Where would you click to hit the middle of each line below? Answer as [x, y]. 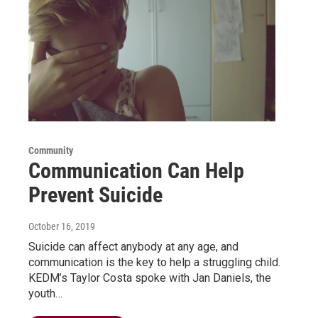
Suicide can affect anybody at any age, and [133, 246]
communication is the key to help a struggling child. [154, 262]
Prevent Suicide [95, 194]
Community [51, 150]
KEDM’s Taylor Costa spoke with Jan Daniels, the [150, 278]
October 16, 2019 [62, 226]
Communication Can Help [136, 170]
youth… [45, 293]
